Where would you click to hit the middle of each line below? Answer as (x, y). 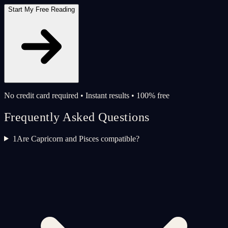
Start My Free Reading (41, 9)
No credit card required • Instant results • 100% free (87, 95)
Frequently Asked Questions (77, 117)
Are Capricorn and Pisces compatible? (78, 138)
